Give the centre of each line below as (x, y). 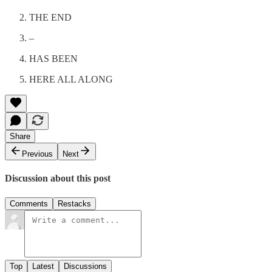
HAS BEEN (53, 59)
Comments (29, 203)
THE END (50, 18)
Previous (37, 154)
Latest (43, 266)
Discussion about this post (58, 178)
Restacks (74, 203)
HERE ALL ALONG (71, 80)
